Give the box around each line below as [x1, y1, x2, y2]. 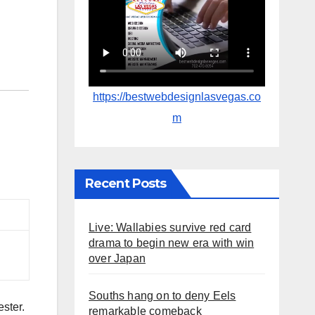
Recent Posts [85, 175, 167, 191]
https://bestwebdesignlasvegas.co [93, 90, 261, 103]
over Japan [89, 252, 146, 264]
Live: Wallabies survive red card [89, 221, 252, 233]
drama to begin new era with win [89, 236, 255, 249]
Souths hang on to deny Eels [89, 289, 236, 302]
